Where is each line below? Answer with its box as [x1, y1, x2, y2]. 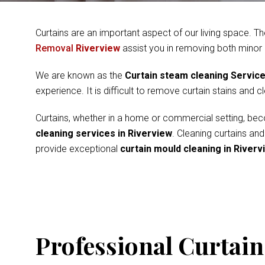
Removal [35, 43, 76, 54]
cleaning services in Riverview [35, 128, 172, 139]
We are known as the [35, 70, 125, 81]
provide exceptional [35, 143, 120, 154]
